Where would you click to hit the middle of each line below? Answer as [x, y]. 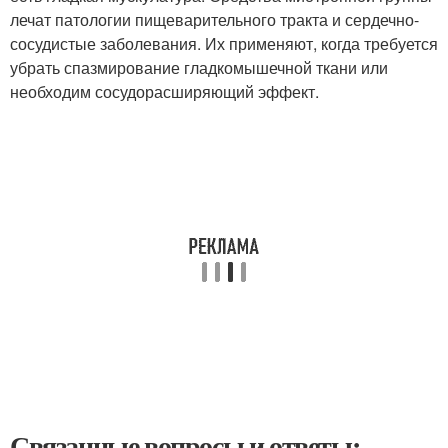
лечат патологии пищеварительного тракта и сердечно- [214, 19]
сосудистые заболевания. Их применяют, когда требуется [224, 43]
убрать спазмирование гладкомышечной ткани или [199, 67]
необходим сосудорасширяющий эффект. [164, 91]
